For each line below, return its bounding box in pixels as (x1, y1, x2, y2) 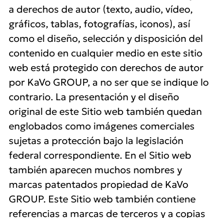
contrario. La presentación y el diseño (9, 91, 179, 103)
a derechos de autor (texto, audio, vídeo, (9, 3, 193, 16)
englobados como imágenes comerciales (9, 120, 195, 132)
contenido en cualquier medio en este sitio (9, 47, 202, 59)
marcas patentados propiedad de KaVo (9, 178, 188, 191)
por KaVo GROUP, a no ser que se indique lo (9, 76, 209, 89)
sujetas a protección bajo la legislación (9, 134, 183, 147)
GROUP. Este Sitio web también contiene (9, 193, 196, 205)
